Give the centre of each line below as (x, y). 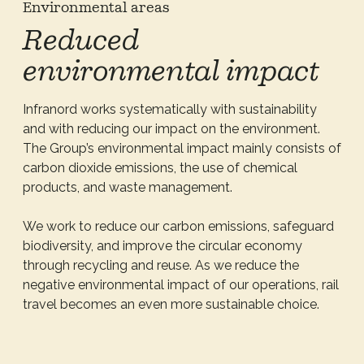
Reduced (81, 41)
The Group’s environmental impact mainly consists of (182, 149)
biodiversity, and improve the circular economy (162, 246)
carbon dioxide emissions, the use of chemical (160, 168)
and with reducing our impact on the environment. (171, 129)
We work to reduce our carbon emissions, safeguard (178, 227)
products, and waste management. (128, 188)
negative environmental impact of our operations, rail (181, 285)
